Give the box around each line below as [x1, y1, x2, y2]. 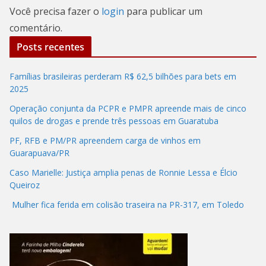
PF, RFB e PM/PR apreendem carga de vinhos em [9, 134, 201, 146]
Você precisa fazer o [9, 4, 102, 18]
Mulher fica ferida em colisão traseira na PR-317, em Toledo [9, 198, 244, 210]
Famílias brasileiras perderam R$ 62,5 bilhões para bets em [9, 70, 236, 82]
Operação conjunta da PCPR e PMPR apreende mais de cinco [9, 102, 246, 114]
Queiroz [9, 179, 40, 191]
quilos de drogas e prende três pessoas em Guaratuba [9, 115, 218, 126]
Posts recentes [17, 40, 85, 53]
